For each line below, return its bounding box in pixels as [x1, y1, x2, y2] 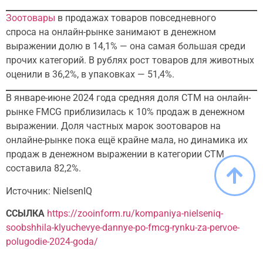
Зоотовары [6, 12, 55, 24]
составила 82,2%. [6, 163, 81, 174]
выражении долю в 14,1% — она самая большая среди [6, 41, 245, 52]
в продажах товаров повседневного [55, 12, 216, 24]
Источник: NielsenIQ [6, 185, 92, 197]
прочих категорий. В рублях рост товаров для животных [6, 55, 254, 66]
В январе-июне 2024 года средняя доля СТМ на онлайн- [6, 92, 251, 104]
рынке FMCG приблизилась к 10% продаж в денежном [6, 106, 245, 118]
